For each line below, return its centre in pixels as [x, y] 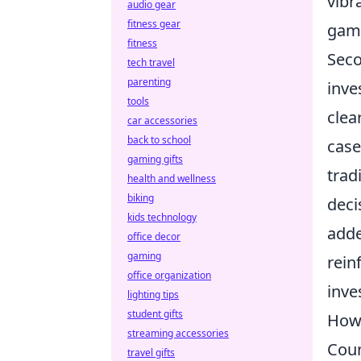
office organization [169, 275]
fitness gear [154, 24]
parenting [149, 82]
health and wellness [172, 178]
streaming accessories [178, 333]
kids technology [162, 217]
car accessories [162, 120]
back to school [159, 140]
